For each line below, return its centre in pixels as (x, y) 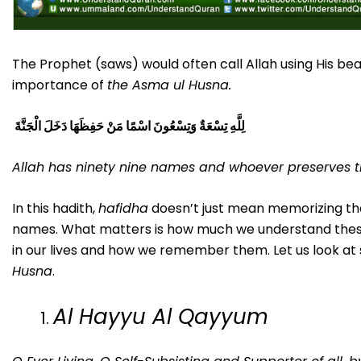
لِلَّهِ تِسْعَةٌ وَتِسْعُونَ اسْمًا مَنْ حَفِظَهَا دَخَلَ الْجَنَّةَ (130, 126)
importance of (60, 85)
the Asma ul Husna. (169, 85)
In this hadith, (55, 208)
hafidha (123, 208)
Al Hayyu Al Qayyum (161, 316)
